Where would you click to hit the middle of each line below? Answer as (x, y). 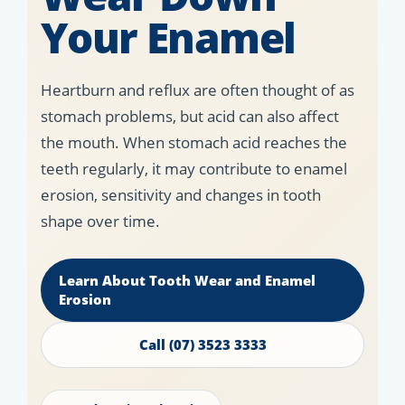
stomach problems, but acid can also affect (190, 117)
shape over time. (100, 221)
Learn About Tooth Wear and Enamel (187, 281)
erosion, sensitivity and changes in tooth (181, 195)
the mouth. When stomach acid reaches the (194, 143)
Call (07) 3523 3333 (202, 345)
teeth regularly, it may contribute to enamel (194, 169)
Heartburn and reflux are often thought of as (198, 90)
